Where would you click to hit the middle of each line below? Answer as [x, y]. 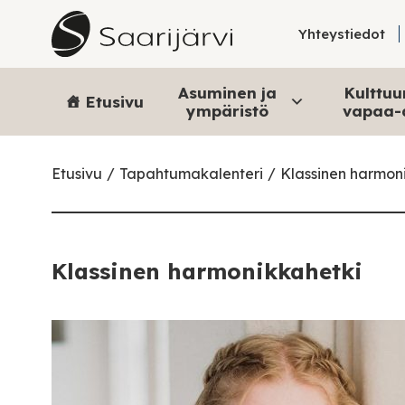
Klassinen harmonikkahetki [207, 271]
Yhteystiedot [342, 34]
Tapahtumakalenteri [191, 174]
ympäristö [227, 110]
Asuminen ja [227, 92]
